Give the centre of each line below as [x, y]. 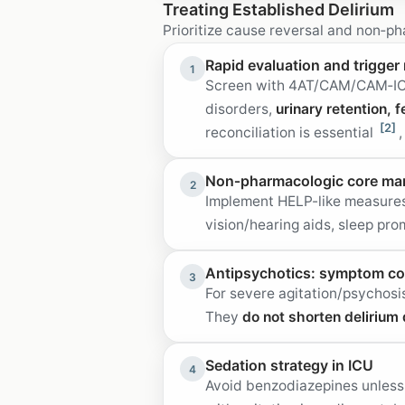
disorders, [240, 109]
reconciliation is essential [291, 132]
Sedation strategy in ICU [289, 365]
